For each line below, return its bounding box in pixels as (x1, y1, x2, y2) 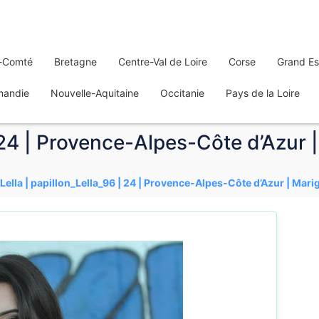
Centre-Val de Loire (118, 56, 207, 68)
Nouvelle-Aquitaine (51, 87, 139, 99)
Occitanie (160, 87, 204, 99)
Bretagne (54, 56, 97, 68)
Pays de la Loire (226, 87, 300, 99)
